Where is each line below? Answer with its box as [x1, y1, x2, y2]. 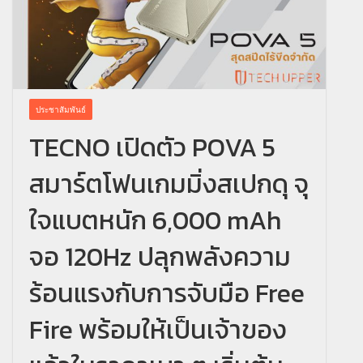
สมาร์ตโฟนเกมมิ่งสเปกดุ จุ [29, 164, 309, 203]
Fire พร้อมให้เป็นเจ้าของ [29, 310, 287, 349]
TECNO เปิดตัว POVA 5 [29, 127, 275, 167]
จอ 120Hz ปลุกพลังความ [29, 237, 291, 276]
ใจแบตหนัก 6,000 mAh [29, 200, 281, 240]
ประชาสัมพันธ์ [36, 103, 86, 115]
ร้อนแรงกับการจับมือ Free [29, 273, 305, 313]
